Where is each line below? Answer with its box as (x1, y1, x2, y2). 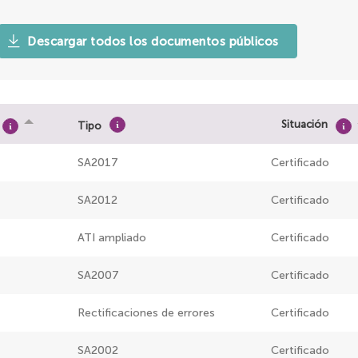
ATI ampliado (78, 231, 146, 245)
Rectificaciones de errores (78, 306, 215, 320)
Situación (281, 117, 328, 130)
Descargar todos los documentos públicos (27, 34, 279, 50)
